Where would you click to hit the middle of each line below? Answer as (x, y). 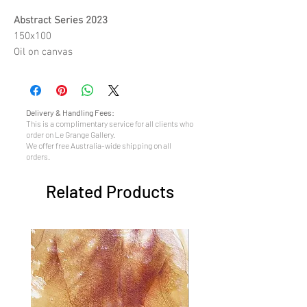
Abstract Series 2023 (61, 21)
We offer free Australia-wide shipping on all (99, 145)
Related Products (110, 191)
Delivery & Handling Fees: (70, 112)
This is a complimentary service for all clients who (110, 123)
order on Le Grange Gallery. (71, 134)
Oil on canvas (43, 52)
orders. (38, 156)
